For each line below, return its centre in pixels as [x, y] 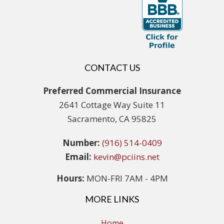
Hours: [70, 178]
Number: [81, 142]
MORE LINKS [112, 199]
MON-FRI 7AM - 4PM [126, 178]
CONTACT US [112, 67]
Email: [78, 156]
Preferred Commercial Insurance [112, 90]
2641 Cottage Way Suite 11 [112, 104]
